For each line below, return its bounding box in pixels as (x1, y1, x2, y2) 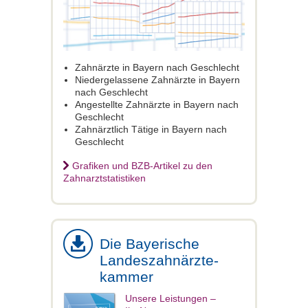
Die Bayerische (100, 235, 199, 252)
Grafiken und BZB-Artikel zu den (72, 159, 212, 171)
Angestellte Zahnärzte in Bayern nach (74, 98, 239, 110)
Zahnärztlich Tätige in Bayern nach (74, 123, 227, 135)
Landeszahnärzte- (100, 252, 219, 268)
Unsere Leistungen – (124, 292, 216, 304)
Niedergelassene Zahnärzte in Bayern (74, 74, 240, 85)
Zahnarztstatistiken (63, 172, 146, 184)
